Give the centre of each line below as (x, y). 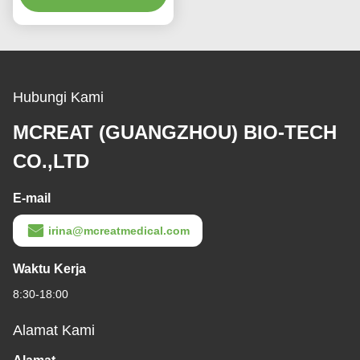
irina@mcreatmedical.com (119, 231)
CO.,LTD (51, 162)
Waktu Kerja (49, 269)
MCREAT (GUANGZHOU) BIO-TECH (175, 133)
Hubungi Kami (58, 98)
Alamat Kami (54, 331)
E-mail (32, 198)
